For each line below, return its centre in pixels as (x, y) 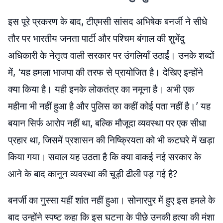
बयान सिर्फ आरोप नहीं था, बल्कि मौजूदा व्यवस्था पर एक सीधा (107, 123)
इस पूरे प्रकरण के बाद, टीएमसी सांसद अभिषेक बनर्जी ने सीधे (108, 22)
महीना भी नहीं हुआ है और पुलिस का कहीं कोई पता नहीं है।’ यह (109, 106)
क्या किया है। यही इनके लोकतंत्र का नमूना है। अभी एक (101, 89)
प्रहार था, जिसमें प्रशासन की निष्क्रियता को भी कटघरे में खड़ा (111, 140)
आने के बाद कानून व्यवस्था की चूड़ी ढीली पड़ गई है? (93, 174)
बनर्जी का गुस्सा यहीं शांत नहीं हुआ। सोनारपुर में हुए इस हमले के (111, 200)
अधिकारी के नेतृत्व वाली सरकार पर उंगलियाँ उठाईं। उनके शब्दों (111, 56)
